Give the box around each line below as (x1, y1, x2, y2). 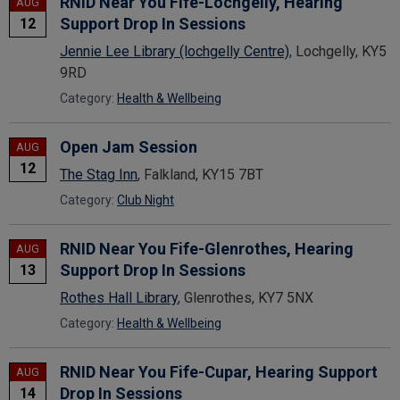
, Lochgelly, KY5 (289, 42, 387, 60)
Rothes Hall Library (60, 288, 178, 306)
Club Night (117, 192, 174, 207)
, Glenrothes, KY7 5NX (178, 288, 313, 306)
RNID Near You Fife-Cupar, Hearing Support (60, 362, 378, 381)
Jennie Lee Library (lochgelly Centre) (60, 42, 289, 60)
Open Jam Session (60, 137, 197, 156)
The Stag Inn (60, 165, 137, 183)
